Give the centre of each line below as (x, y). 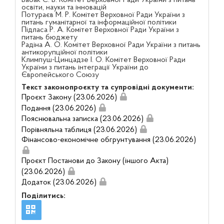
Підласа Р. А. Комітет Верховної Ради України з (100, 30)
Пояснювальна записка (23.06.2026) (82, 119)
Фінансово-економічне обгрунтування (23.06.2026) (108, 140)
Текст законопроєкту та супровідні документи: (107, 87)
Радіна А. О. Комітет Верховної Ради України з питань (111, 45)
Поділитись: (43, 196)
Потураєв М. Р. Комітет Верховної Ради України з (103, 15)
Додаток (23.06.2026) (59, 183)
